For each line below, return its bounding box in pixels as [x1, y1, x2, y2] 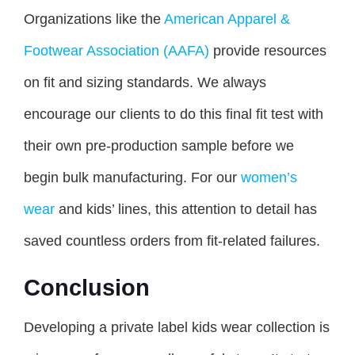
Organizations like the [24, 11, 164, 28]
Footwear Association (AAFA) [24, 43, 209, 59]
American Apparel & [164, 11, 290, 28]
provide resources [209, 43, 326, 59]
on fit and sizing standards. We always [24, 74, 266, 91]
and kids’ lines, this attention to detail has [55, 201, 317, 218]
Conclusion [24, 275, 150, 301]
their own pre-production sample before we [24, 138, 294, 155]
